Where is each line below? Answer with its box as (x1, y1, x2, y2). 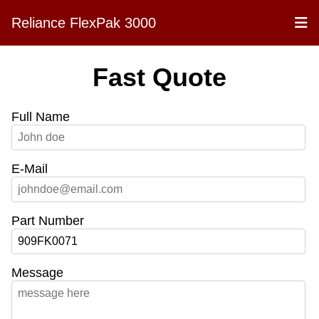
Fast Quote (93, 63, 226, 93)
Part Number (11, 214, 84, 229)
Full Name (11, 110, 70, 125)
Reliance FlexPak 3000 (11, 14, 156, 31)
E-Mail (11, 162, 48, 177)
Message (11, 266, 63, 281)
